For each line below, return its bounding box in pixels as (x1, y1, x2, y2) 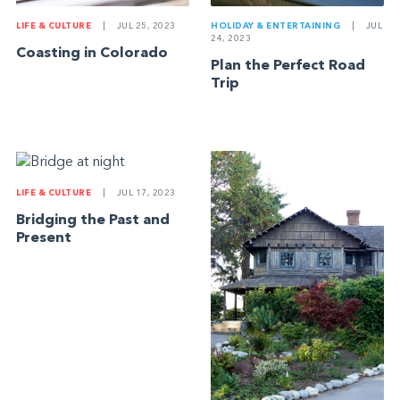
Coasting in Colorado (16, 46, 169, 62)
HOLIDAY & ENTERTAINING (211, 22, 341, 31)
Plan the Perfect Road (211, 59, 366, 74)
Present (16, 230, 72, 246)
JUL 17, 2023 (114, 188, 176, 197)
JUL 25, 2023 (114, 22, 176, 31)
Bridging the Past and (16, 212, 171, 228)
